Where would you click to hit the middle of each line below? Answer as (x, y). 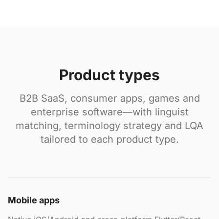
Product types (109, 75)
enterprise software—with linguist (109, 112)
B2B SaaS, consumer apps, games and (109, 98)
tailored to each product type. (109, 139)
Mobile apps (34, 200)
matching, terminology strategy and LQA (109, 126)
